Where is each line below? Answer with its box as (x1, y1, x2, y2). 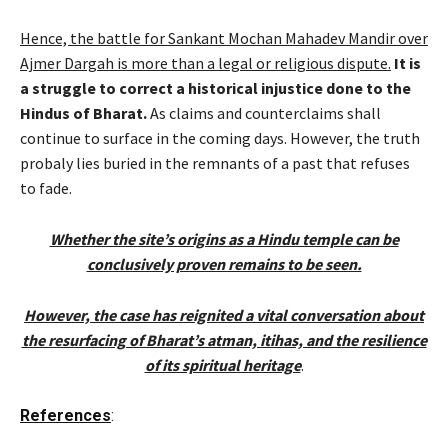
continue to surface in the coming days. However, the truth (20, 127, 420, 148)
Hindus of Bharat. (20, 102, 147, 123)
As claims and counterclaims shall (147, 102, 381, 123)
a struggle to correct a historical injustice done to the (20, 77, 411, 98)
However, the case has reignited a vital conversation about (24, 304, 424, 325)
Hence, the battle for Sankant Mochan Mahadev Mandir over (20, 27, 428, 48)
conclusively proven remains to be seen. (86, 253, 362, 274)
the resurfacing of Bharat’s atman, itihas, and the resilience (21, 329, 427, 350)
